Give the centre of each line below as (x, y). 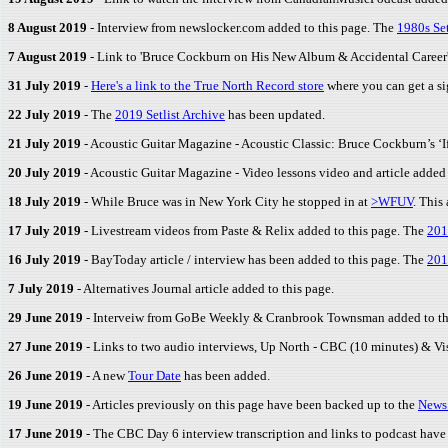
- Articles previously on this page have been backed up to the (252, 404)
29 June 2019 (47, 317)
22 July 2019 (46, 114)
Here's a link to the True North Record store (207, 85)
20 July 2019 (46, 172)
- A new (107, 375)
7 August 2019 (49, 56)
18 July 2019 (46, 201)
